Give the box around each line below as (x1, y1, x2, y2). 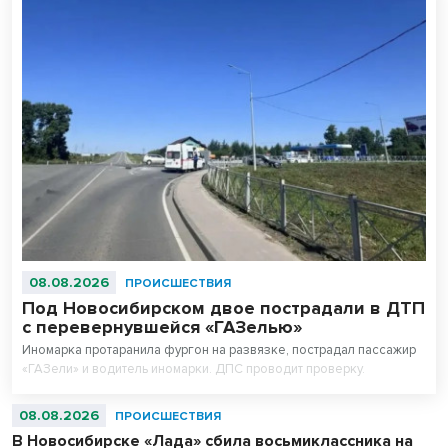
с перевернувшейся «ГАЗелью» (22, 315, 302, 338)
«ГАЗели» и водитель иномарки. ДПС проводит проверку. (22, 360, 365, 377)
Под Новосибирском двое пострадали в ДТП (22, 296, 425, 319)
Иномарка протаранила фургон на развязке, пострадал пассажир (22, 341, 416, 358)
